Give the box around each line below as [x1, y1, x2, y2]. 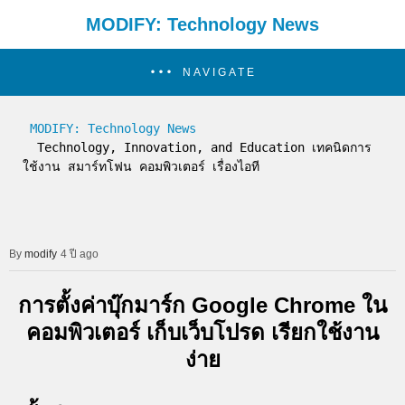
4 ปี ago [61, 248, 99, 260]
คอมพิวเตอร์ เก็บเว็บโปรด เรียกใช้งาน [26, 319, 379, 344]
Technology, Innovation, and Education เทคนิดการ [23, 140, 37, 155]
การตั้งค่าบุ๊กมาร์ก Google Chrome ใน [18, 292, 387, 317]
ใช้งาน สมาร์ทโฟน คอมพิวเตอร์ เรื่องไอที [23, 159, 259, 174]
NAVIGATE [182, 66, 257, 79]
